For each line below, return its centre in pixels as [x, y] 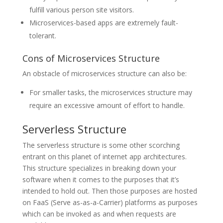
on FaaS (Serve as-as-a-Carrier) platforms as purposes [110, 203]
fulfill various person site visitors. [81, 10]
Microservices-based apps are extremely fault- [104, 23]
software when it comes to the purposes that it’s [101, 180]
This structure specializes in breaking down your [99, 168]
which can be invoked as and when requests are [99, 214]
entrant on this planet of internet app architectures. [104, 157]
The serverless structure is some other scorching [101, 145]
